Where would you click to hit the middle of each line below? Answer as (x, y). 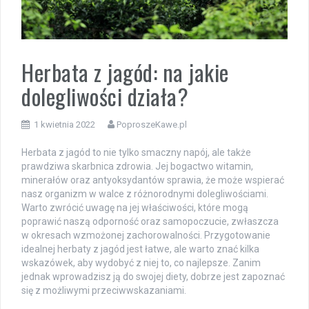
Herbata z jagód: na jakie (125, 72)
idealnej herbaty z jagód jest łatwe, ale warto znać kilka (140, 249)
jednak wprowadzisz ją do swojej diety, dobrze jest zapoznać (153, 277)
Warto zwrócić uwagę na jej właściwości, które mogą (135, 208)
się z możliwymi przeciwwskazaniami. (104, 291)
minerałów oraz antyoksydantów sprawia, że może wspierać (153, 180)
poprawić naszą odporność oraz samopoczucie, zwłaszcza (150, 222)
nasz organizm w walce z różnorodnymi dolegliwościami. (145, 194)
